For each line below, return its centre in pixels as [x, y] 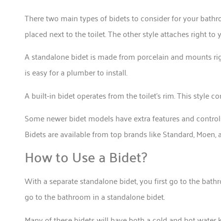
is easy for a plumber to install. [76, 72]
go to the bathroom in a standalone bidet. [96, 197]
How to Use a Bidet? [86, 157]
